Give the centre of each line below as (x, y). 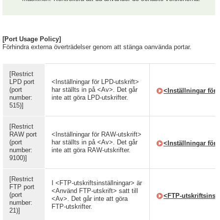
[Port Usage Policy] (32, 39)
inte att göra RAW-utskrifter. (91, 150)
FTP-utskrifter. (72, 206)
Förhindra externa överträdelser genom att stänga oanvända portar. (97, 47)
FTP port (22, 187)
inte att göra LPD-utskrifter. (90, 97)
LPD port (22, 82)
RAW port (23, 134)
